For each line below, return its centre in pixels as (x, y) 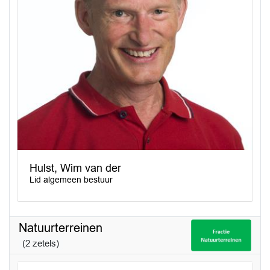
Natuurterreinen (61, 228)
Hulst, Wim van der (75, 168)
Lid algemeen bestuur (71, 179)
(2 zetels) (41, 243)
